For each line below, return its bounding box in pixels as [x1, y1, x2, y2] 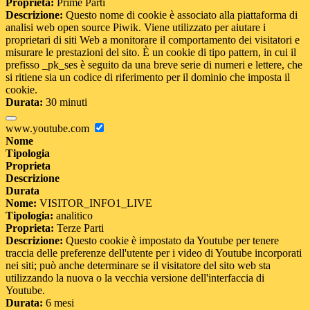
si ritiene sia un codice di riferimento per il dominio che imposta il [6, 71, 290, 84]
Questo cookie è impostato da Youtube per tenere [63, 235, 279, 247]
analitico [53, 210, 93, 222]
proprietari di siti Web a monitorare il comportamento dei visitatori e [6, 34, 300, 46]
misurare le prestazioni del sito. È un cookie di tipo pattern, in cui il [6, 46, 296, 59]
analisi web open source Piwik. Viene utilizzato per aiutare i [6, 21, 266, 34]
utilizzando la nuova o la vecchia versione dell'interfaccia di [6, 272, 264, 284]
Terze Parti [54, 222, 104, 235]
